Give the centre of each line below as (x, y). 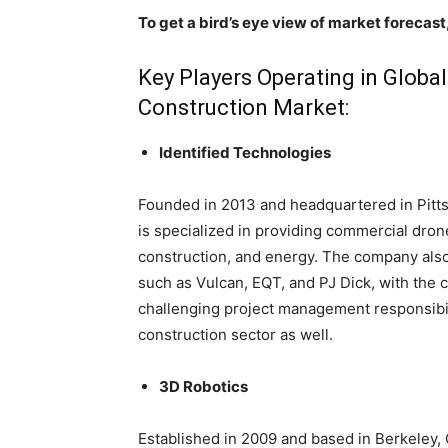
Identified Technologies (245, 152)
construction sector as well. (235, 334)
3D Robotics (203, 386)
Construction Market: (243, 107)
